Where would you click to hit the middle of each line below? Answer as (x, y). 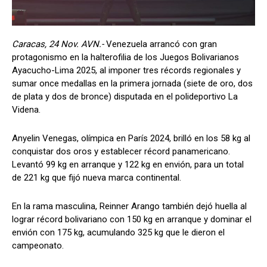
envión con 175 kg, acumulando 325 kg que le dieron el (118, 233)
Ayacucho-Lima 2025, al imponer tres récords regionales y (126, 71)
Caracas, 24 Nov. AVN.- (59, 44)
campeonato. (38, 246)
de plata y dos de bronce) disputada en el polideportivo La (125, 97)
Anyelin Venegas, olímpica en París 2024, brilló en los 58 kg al (131, 139)
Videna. (26, 110)
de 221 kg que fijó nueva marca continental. (97, 178)
